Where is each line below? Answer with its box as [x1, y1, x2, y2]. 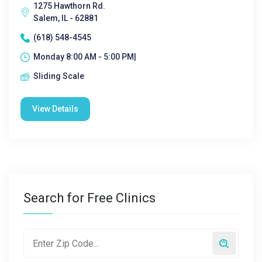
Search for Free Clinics [23, 191, 156, 205]
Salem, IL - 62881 [33, 13, 98, 23]
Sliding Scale [33, 71, 84, 81]
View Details [32, 104, 78, 113]
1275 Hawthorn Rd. [33, 1, 105, 11]
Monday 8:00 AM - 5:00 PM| [33, 52, 136, 61]
